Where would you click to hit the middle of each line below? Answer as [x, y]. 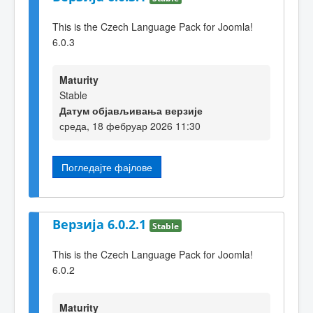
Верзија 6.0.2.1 [101, 225]
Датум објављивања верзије [131, 110]
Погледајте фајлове [107, 167]
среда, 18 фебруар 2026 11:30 [130, 125]
